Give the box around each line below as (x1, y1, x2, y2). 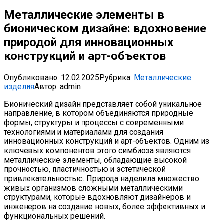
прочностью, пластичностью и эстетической (4, 164, 165, 174)
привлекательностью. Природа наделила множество (4, 173, 199, 183)
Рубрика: (99, 72, 132, 82)
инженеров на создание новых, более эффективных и (4, 201, 205, 211)
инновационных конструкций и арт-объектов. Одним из (4, 136, 209, 146)
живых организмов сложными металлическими (4, 183, 183, 192)
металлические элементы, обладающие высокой (4, 155, 187, 165)
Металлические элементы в (4, 7, 164, 22)
